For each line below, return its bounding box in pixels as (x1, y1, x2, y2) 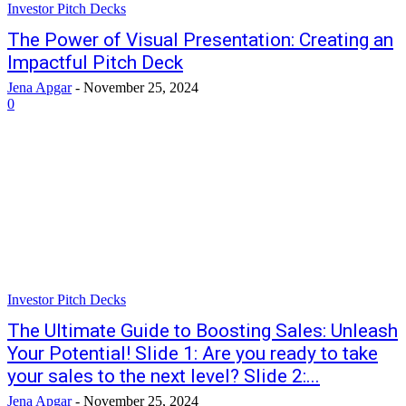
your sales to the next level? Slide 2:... (7, 365, 320, 387)
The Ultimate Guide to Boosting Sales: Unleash (7, 320, 398, 342)
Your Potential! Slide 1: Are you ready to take (7, 343, 378, 364)
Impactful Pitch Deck (7, 52, 183, 73)
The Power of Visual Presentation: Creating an (7, 29, 393, 51)
